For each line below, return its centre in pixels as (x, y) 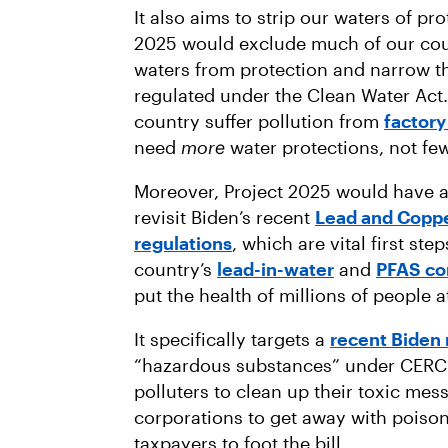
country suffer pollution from (259, 121)
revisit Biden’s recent (224, 217)
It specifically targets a (232, 339)
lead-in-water (275, 269)
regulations (183, 243)
